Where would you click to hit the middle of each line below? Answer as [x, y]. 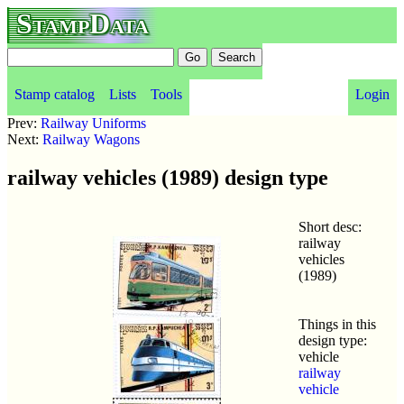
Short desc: [330, 226]
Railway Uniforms [93, 123]
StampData [83, 23]
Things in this [337, 324]
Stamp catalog [55, 94]
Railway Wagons [91, 139]
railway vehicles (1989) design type [168, 177]
